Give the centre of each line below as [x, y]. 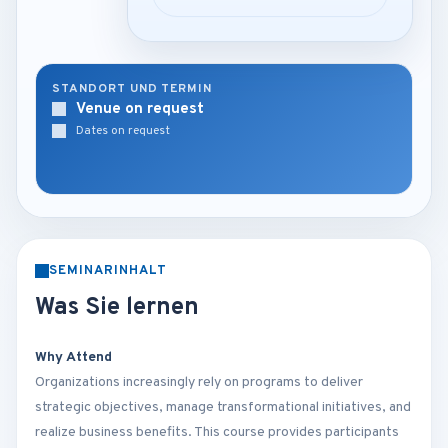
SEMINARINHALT [108, 271]
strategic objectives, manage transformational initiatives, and [223, 407]
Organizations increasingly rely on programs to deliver [199, 382]
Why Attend [73, 357]
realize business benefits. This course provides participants [217, 432]
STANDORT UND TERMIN [132, 89]
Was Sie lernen [117, 308]
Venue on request [140, 109]
